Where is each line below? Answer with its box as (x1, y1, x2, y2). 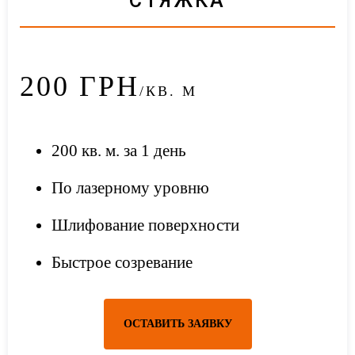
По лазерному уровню (52, 177, 209, 197)
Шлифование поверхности (52, 215, 239, 235)
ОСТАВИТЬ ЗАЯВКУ (123, 317, 232, 330)
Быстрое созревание (52, 252, 193, 272)
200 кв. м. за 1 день (52, 140, 186, 160)
